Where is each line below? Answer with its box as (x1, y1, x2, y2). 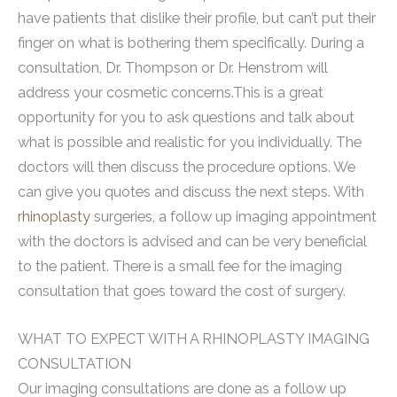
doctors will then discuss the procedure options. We (18, 158, 355, 175)
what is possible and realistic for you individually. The (18, 133, 362, 151)
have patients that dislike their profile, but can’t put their (18, 9, 376, 27)
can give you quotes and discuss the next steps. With (18, 183, 364, 200)
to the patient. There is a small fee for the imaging (18, 257, 342, 275)
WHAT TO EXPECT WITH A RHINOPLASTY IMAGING (18, 331, 370, 348)
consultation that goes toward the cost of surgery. (18, 282, 346, 300)
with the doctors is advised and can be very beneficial (18, 232, 367, 250)
